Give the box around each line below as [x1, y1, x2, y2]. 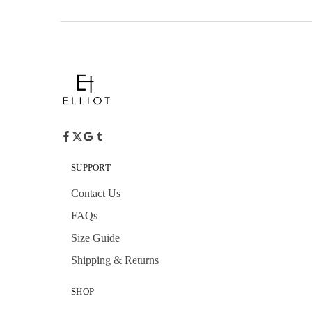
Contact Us [71, 187, 120, 199]
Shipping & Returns [71, 253, 159, 266]
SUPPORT [71, 162, 111, 173]
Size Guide [71, 231, 120, 244]
